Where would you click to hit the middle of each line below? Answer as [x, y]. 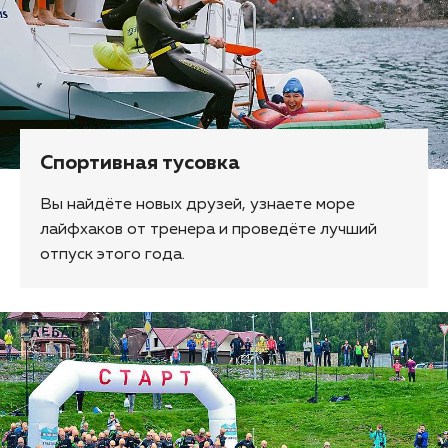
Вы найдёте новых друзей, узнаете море [197, 204]
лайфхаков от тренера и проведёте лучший [208, 229]
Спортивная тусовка [140, 162]
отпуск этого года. [112, 254]
